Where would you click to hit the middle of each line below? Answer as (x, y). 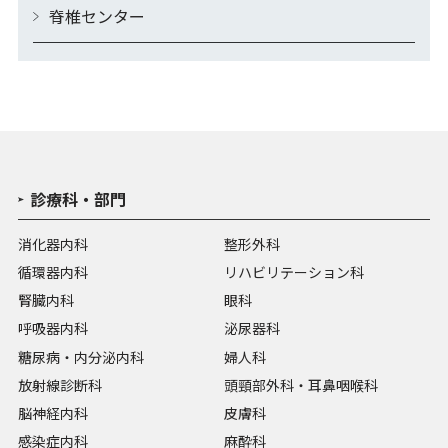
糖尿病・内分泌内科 (80, 356)
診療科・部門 (77, 198)
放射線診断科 (59, 384)
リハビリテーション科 (294, 271)
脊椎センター (96, 15)
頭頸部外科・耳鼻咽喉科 (301, 384)
